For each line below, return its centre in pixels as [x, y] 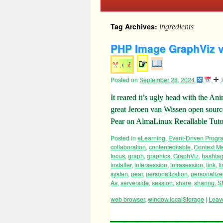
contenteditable [170, 147]
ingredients [176, 27]
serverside [135, 182]
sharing [204, 182]
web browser [128, 199]
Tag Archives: [135, 26]
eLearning [151, 138]
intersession [151, 165]
